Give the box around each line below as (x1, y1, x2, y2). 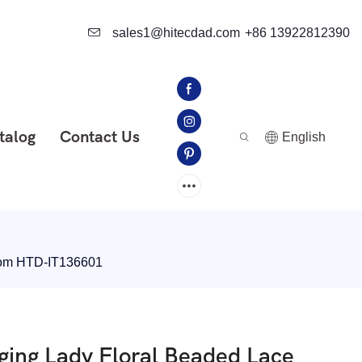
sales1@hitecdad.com (109, 25, 240, 40)
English (282, 130, 326, 144)
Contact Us (59, 128, 140, 146)
